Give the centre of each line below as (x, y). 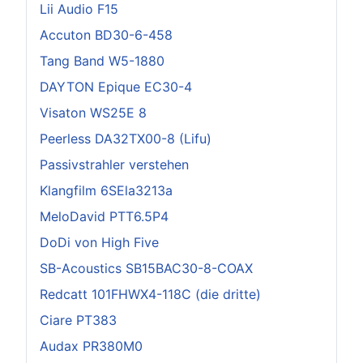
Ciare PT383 (78, 320)
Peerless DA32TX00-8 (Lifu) (126, 138)
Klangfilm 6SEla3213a (106, 190)
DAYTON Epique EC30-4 (116, 86)
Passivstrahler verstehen (114, 164)
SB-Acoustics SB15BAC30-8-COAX (146, 268)
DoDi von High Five (99, 242)
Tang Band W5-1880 (102, 60)
